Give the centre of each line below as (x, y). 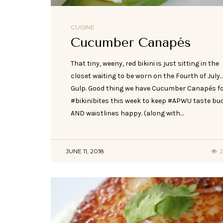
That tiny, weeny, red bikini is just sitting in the (145, 64)
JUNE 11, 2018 (85, 151)
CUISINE (83, 27)
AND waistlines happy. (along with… (127, 113)
